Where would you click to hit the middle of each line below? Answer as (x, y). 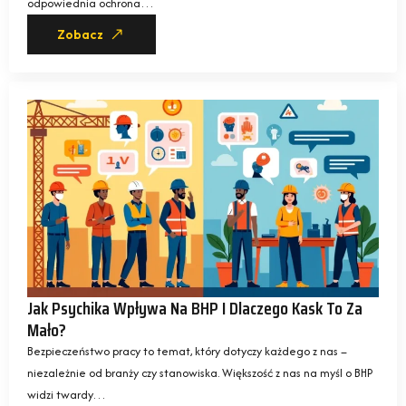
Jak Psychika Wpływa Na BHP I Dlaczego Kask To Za (195, 308)
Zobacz (80, 34)
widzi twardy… (67, 395)
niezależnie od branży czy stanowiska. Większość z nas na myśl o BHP (200, 373)
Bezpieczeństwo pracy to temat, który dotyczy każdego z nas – (187, 351)
